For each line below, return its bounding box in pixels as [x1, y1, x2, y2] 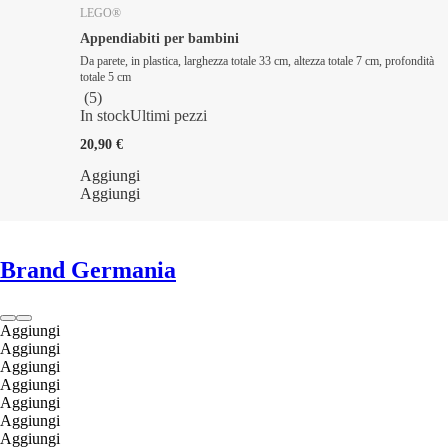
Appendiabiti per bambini [80, 30, 239, 46]
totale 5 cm [80, 69, 131, 84]
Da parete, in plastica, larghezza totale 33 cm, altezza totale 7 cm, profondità [80, 53, 434, 68]
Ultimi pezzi [130, 106, 207, 124]
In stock [80, 106, 130, 124]
